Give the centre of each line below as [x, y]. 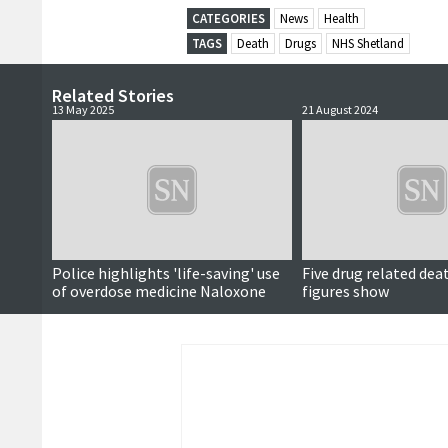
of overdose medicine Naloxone [159, 291]
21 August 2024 [340, 110]
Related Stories [113, 96]
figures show [345, 291]
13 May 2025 [83, 110]
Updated [264, 270]
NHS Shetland [368, 44]
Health [341, 19]
